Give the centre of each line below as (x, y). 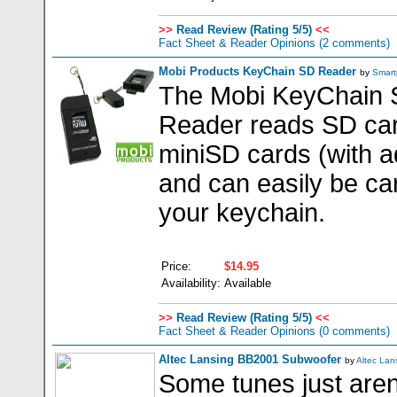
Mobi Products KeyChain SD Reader (257, 71)
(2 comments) (353, 43)
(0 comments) (353, 331)
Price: (176, 266)
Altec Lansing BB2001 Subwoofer (250, 359)
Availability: (191, 283)
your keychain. (242, 213)
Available (248, 283)
